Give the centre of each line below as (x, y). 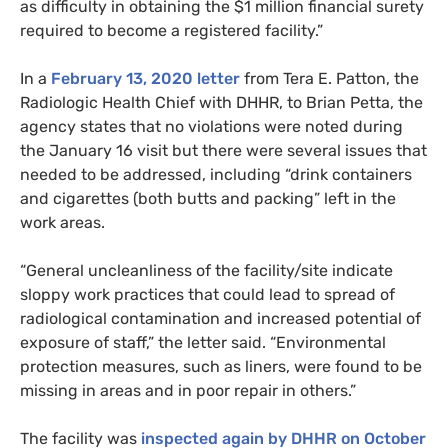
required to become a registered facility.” (171, 30)
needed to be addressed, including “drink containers (216, 174)
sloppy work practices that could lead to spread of (207, 294)
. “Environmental (324, 342)
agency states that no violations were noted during (211, 126)
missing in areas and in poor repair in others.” (188, 390)
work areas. (62, 222)
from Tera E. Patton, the (329, 78)
